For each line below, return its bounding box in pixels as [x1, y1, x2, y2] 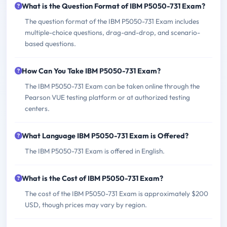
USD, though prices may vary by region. [25, 200, 147, 210]
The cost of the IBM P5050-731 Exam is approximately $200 [25, 189, 208, 199]
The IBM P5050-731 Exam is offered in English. [25, 146, 165, 156]
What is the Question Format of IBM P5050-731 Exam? [22, 2, 205, 11]
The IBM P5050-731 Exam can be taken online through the [25, 82, 200, 91]
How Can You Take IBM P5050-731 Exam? [22, 66, 161, 76]
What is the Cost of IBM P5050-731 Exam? [22, 174, 163, 183]
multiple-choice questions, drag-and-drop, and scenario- [25, 28, 200, 37]
